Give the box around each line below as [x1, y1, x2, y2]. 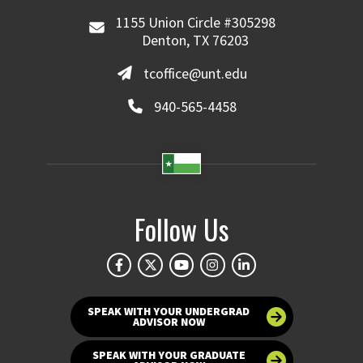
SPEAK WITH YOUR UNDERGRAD [88, 304, 250, 319]
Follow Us [134, 207, 229, 250]
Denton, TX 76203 [142, 31, 250, 50]
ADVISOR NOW [132, 314, 205, 330]
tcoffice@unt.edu [143, 64, 248, 83]
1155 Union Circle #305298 [115, 13, 275, 32]
